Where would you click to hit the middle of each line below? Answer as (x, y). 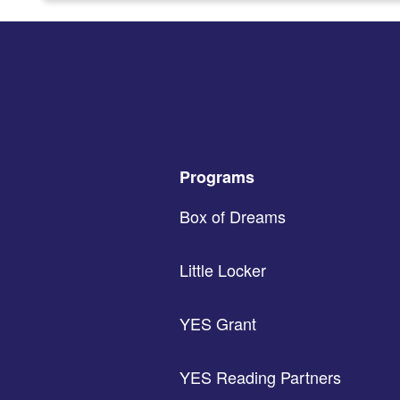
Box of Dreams (233, 216)
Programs (217, 176)
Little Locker (223, 269)
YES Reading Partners (260, 376)
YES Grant (218, 323)
